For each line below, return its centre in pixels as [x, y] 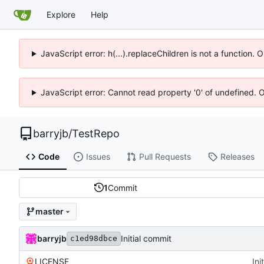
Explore [61, 14]
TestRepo [96, 133]
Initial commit [146, 239]
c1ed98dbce [94, 238]
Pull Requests [165, 157]
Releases [237, 157]
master [49, 212]
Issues [98, 157]
